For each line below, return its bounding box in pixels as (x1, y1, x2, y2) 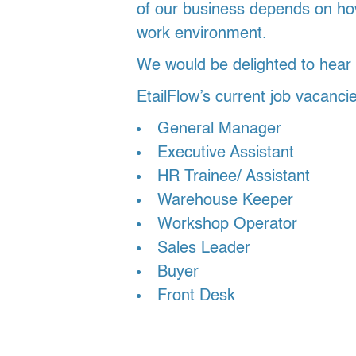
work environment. (137, 26, 267, 42)
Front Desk (157, 288, 235, 304)
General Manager (157, 122, 281, 137)
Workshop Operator (157, 217, 297, 233)
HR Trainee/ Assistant (157, 169, 310, 185)
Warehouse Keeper (157, 193, 293, 209)
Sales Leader (157, 241, 250, 257)
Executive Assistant (157, 145, 294, 161)
